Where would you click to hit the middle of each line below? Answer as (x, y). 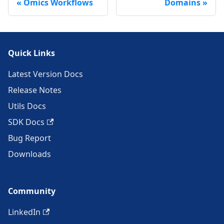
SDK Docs (26, 122)
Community (32, 191)
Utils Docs (27, 106)
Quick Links (31, 53)
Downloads (29, 154)
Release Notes (35, 90)
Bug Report (29, 138)
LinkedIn (24, 212)
